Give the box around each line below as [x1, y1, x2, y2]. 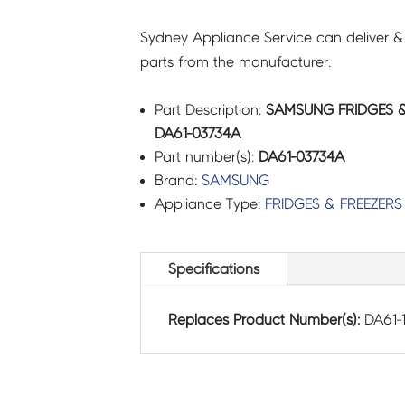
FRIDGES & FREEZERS [264, 195, 402, 212]
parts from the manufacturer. [139, 53, 331, 70]
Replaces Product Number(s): [167, 312, 364, 328]
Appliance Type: [154, 195, 265, 212]
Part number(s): [154, 148, 259, 165]
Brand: [154, 172, 202, 188]
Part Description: [154, 101, 266, 118]
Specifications [167, 261, 259, 278]
